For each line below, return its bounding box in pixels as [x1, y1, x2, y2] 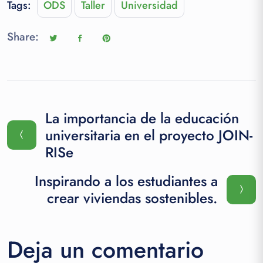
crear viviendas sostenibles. [47, 187, 218, 208]
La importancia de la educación [45, 107, 239, 129]
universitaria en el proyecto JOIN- [45, 124, 252, 146]
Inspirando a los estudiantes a [35, 170, 218, 191]
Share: [7, 29, 39, 45]
